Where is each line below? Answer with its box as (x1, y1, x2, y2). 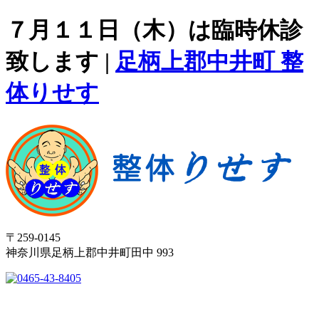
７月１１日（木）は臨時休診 (6, 17, 303, 43)
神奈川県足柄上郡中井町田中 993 (6, 246, 174, 258)
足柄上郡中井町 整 (115, 48, 303, 75)
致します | (6, 48, 115, 75)
